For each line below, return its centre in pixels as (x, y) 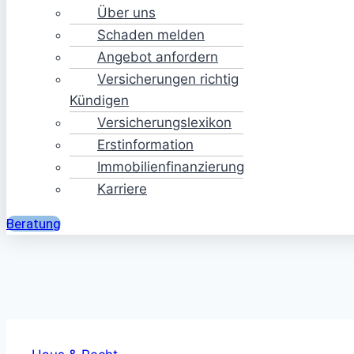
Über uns (126, 13)
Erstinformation (145, 145)
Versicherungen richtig (168, 79)
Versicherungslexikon (164, 122)
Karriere (122, 189)
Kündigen (99, 100)
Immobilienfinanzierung (171, 167)
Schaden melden (151, 35)
